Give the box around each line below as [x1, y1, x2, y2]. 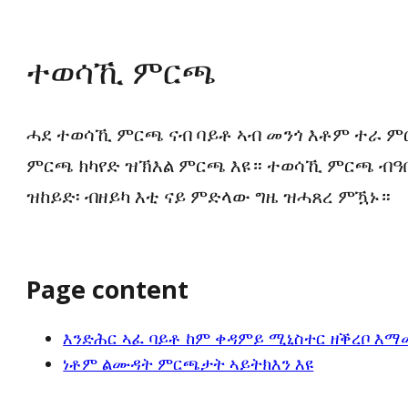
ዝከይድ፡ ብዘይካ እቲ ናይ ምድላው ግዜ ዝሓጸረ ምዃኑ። [26, 184, 392, 209]
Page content [26, 271, 189, 306]
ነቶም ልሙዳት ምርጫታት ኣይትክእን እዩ [63, 352, 314, 374]
